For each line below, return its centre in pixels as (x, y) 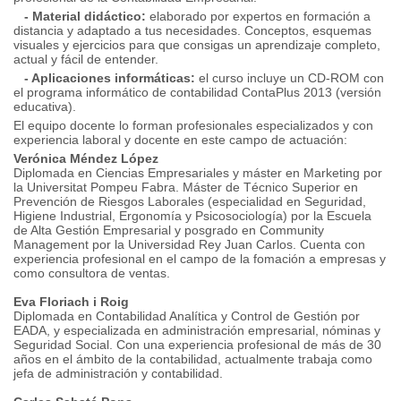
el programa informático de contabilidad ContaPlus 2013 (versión (197, 92)
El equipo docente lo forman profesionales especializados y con (193, 125)
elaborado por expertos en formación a (258, 16)
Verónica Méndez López (86, 158)
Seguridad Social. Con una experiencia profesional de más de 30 (197, 345)
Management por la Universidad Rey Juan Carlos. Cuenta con (189, 244)
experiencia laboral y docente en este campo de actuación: (180, 140)
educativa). (45, 107)
